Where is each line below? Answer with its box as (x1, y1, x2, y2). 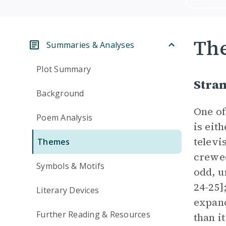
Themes (37, 136, 70, 147)
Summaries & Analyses (46, 39, 134, 50)
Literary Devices (36, 185, 99, 196)
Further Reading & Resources (36, 209, 150, 220)
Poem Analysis (36, 112, 93, 123)
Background (36, 88, 84, 99)
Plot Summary (36, 64, 91, 75)
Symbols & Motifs (36, 160, 104, 172)
